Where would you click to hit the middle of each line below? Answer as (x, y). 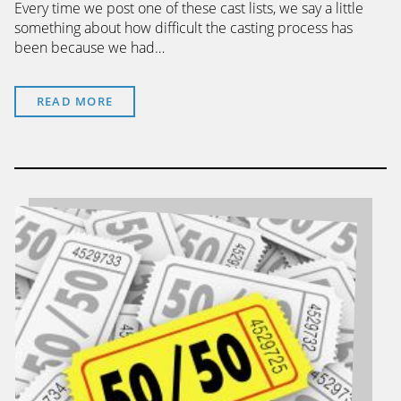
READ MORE (75, 101)
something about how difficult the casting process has (183, 27)
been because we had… (90, 47)
